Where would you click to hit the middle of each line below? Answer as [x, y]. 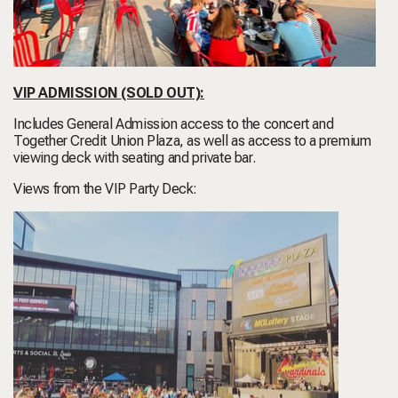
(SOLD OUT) [161, 93]
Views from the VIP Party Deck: [106, 189]
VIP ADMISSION [68, 93]
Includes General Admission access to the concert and [174, 124]
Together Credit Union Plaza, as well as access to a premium [192, 141]
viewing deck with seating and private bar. [135, 158]
